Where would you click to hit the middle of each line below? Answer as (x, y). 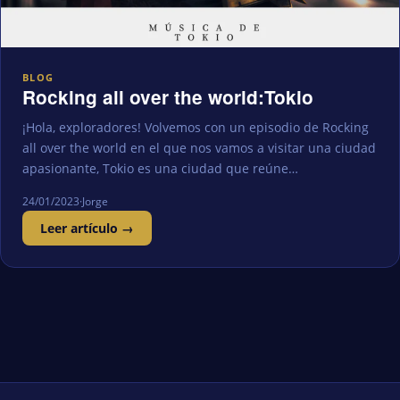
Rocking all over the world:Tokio (168, 96)
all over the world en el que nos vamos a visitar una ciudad (199, 148)
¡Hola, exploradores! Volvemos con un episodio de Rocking (196, 128)
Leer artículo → (87, 229)
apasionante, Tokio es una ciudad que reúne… (160, 169)
